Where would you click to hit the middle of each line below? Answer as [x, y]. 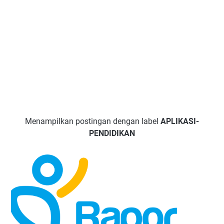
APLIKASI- [180, 121]
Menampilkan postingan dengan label [93, 121]
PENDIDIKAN [112, 133]
